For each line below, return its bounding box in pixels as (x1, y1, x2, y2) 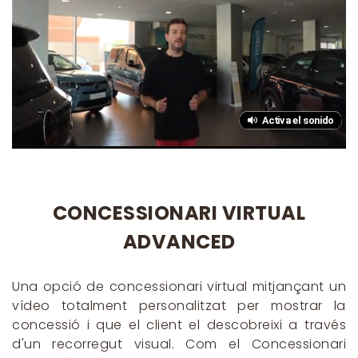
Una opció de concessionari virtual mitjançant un (12, 276, 346, 296)
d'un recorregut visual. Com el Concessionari (12, 334, 346, 353)
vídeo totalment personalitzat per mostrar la (12, 296, 346, 315)
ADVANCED (122, 228, 236, 255)
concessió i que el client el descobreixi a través (12, 315, 346, 334)
